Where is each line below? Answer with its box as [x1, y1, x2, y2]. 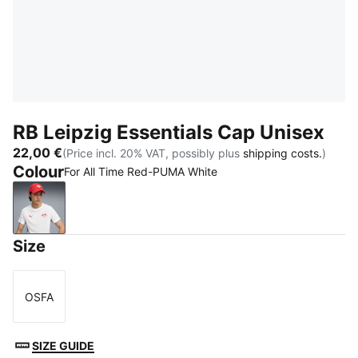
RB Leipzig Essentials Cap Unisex [13, 121, 324, 144]
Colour [13, 162, 64, 181]
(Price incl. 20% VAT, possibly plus [62, 145, 243, 160]
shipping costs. [243, 145, 322, 160]
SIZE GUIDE [32, 338, 94, 352]
